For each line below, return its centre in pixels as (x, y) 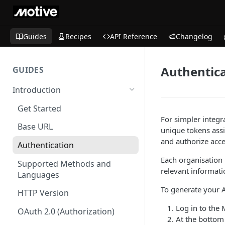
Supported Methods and (64, 163)
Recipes (78, 36)
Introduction (37, 90)
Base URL (35, 127)
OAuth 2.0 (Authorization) (66, 212)
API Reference (134, 36)
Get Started (39, 108)
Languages (38, 175)
